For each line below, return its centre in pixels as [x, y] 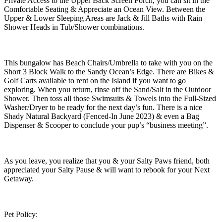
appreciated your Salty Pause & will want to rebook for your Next [107, 169]
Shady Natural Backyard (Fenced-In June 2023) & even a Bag [102, 116]
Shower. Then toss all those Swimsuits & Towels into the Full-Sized [110, 98]
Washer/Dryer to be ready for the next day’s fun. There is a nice [103, 107]
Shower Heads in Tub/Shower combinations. [74, 27]
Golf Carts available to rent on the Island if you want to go [95, 80]
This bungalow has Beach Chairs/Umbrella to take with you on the [108, 62]
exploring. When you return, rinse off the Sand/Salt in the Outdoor [108, 89]
